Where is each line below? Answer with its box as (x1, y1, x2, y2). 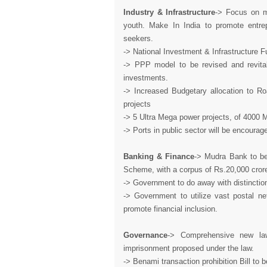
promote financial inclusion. (123, 204, 218, 213)
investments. (123, 73, 168, 82)
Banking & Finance (123, 152, 195, 161)
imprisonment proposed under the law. (123, 244, 254, 253)
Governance (123, 231, 167, 240)
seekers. (123, 34, 153, 43)
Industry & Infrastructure (123, 8, 216, 17)
